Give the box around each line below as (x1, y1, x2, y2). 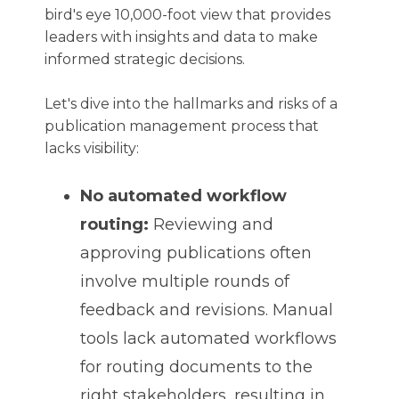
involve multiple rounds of (80, 272, 289, 291)
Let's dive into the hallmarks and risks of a (45, 95, 338, 112)
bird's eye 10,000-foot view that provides (45, 6, 330, 23)
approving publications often (80, 243, 312, 263)
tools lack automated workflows (80, 329, 337, 348)
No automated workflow (80, 186, 287, 206)
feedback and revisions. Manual (80, 300, 333, 320)
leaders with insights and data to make (45, 28, 318, 45)
